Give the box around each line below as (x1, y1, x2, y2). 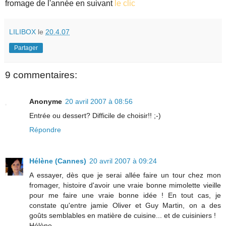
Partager (14, 44, 38, 52)
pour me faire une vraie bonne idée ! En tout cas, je (29, 191, 221, 199)
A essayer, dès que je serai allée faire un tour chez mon (29, 171, 221, 179)
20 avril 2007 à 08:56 (65, 97, 133, 105)
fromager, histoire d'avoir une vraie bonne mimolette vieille (29, 181, 221, 189)
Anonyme (29, 97, 62, 105)
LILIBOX (9, 28, 36, 36)
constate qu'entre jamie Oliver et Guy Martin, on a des (29, 201, 221, 209)
